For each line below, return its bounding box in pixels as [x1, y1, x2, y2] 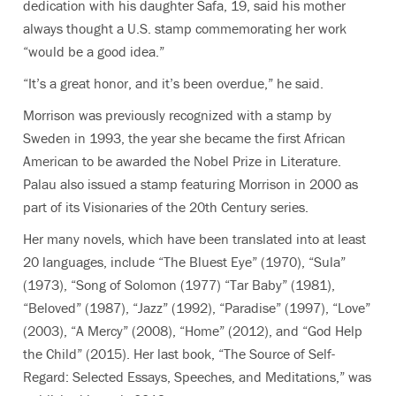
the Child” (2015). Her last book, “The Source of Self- [23, 344, 335, 362]
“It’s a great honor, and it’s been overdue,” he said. [23, 73, 324, 92]
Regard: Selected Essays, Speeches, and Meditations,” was [23, 367, 371, 385]
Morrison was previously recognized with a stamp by [23, 105, 331, 124]
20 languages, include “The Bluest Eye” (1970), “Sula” [23, 252, 346, 270]
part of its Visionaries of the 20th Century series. [23, 197, 308, 216]
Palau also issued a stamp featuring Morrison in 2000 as [23, 174, 358, 193]
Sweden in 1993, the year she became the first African [23, 128, 346, 147]
